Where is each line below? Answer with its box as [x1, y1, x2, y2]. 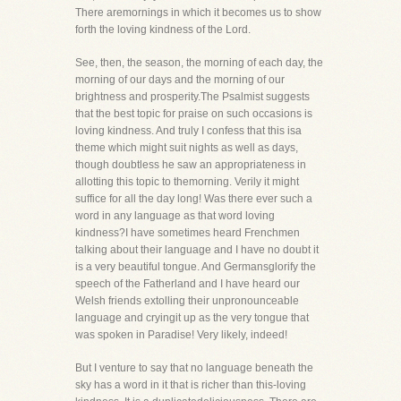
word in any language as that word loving [75, 209, 275, 222]
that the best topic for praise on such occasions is [75, 107, 312, 120]
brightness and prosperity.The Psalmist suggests [75, 90, 310, 103]
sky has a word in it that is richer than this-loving [75, 379, 306, 391]
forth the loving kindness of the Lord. [75, 23, 251, 36]
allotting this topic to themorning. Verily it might [75, 175, 299, 188]
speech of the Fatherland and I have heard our [75, 277, 300, 290]
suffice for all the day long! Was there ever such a [75, 192, 312, 205]
